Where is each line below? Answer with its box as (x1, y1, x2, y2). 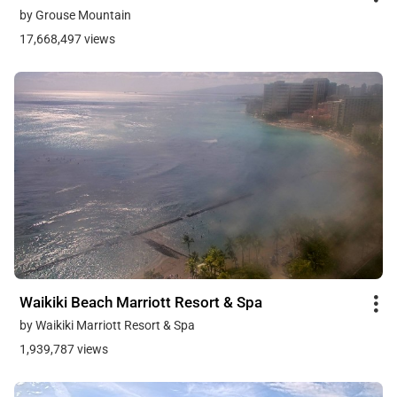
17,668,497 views (19, 31, 115, 46)
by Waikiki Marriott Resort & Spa (19, 317, 195, 332)
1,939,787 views (19, 341, 108, 356)
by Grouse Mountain (19, 7, 131, 22)
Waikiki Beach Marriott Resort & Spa (19, 292, 262, 311)
